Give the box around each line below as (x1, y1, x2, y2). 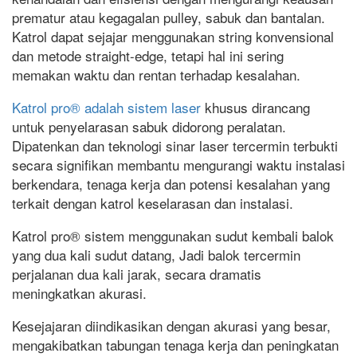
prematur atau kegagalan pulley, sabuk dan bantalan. (12, 7, 325, 28)
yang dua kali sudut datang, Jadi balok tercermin (12, 245, 300, 265)
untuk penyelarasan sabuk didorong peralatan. (12, 116, 286, 137)
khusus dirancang (201, 97, 310, 118)
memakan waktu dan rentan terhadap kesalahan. (12, 65, 300, 85)
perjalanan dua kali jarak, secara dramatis (12, 264, 261, 284)
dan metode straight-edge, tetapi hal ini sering (12, 45, 284, 66)
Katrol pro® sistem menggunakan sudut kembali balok (12, 226, 334, 246)
